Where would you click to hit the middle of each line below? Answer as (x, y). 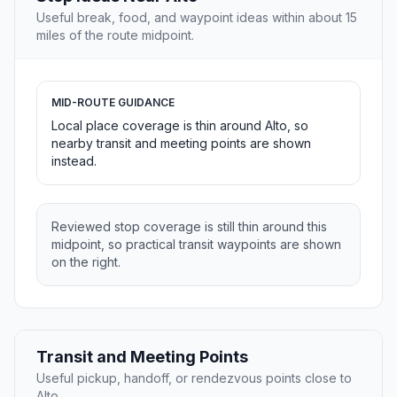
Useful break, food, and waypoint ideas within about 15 (197, 18)
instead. (74, 161)
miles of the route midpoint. (115, 35)
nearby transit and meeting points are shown (181, 144)
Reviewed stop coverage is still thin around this (189, 227)
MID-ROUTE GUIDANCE (113, 103)
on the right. (86, 262)
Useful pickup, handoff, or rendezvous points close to (194, 378)
